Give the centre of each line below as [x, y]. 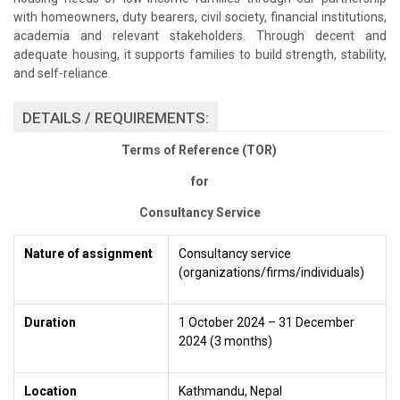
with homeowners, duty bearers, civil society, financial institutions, [200, 17]
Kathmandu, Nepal [230, 391]
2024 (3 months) [225, 341]
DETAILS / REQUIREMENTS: [116, 117]
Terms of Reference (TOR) [200, 150]
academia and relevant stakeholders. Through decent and [200, 35]
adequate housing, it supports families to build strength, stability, [200, 54]
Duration [50, 322]
